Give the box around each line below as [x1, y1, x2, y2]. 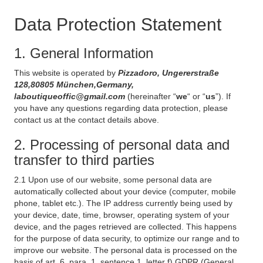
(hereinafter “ [127, 92, 176, 101]
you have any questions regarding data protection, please [14, 103, 228, 113]
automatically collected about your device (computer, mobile [14, 187, 236, 196]
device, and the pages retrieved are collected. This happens [14, 222, 237, 231]
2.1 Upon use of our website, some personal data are [14, 175, 212, 184]
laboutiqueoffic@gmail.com [14, 92, 127, 101]
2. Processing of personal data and [14, 137, 230, 153]
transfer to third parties [14, 152, 154, 168]
